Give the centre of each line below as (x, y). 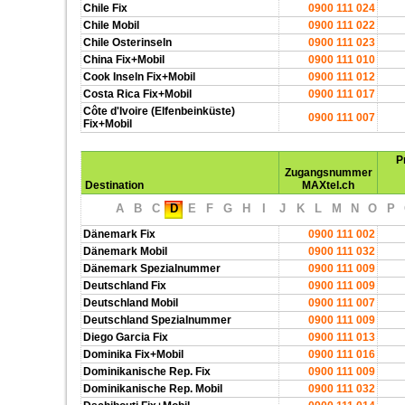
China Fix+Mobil (124, 60)
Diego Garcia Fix (126, 337)
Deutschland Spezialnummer (157, 320)
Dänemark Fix (119, 234)
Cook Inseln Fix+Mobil (139, 77)
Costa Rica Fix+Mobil (137, 94)
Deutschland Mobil (131, 303)
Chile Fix (105, 8)
